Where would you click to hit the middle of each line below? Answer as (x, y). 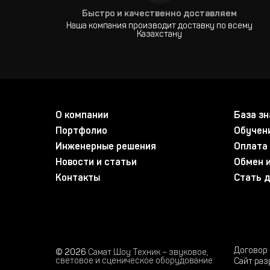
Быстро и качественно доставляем (160, 14)
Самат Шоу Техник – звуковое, (148, 253)
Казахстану (160, 35)
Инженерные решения (106, 147)
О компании (82, 116)
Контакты (78, 178)
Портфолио (81, 131)
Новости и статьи (96, 163)
